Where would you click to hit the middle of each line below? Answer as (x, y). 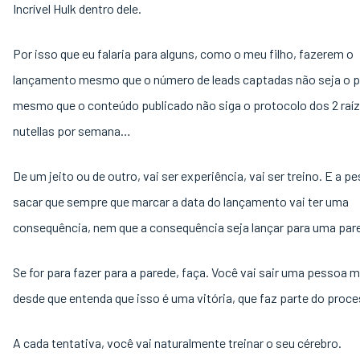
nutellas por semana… (72, 131)
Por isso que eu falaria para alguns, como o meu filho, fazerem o (183, 53)
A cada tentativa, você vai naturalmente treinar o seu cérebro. (178, 343)
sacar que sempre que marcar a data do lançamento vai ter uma (181, 201)
